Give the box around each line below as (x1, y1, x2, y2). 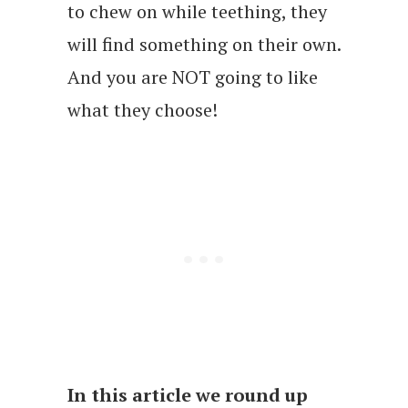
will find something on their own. (67, 31, 341, 56)
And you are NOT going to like (67, 64, 318, 89)
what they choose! (67, 97, 218, 122)
